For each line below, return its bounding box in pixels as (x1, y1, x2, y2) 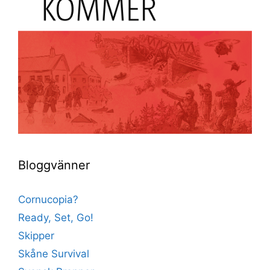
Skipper (18, 229, 54, 242)
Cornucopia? (18, 193, 78, 206)
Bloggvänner (18, 157, 90, 172)
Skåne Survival (18, 247, 89, 260)
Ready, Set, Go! (18, 211, 93, 224)
